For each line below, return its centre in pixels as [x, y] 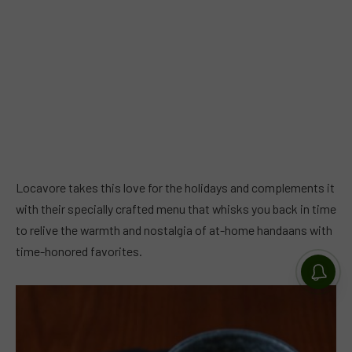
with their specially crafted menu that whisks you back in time [176, 208]
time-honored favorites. [79, 251]
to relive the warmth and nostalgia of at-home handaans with [174, 229]
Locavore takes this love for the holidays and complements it [175, 187]
